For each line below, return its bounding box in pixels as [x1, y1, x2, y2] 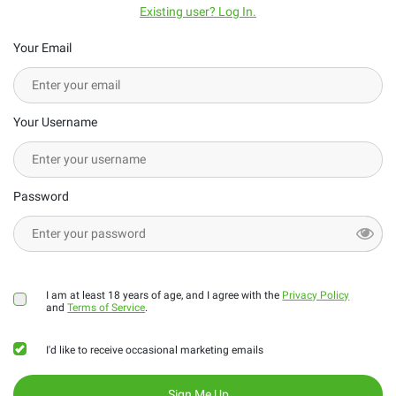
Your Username [13, 114, 97, 129]
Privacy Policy [282, 288, 350, 301]
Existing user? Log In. [140, 4, 256, 19]
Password [13, 188, 69, 203]
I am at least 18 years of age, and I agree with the [46, 288, 283, 301]
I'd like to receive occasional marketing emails [46, 343, 264, 356]
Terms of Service [67, 301, 146, 314]
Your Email [13, 40, 72, 55]
